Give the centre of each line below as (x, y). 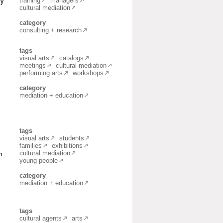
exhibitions (67, 146)
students (72, 138)
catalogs (71, 58)
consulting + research (51, 30)
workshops (88, 73)
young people (39, 161)
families (31, 146)
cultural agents (41, 218)
